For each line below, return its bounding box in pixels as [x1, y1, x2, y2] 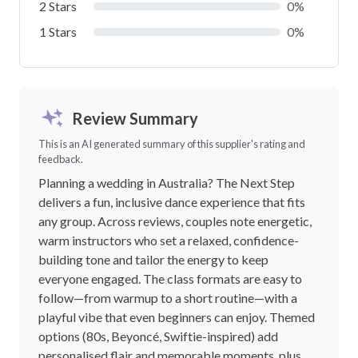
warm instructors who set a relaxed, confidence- [38, 233, 299, 249]
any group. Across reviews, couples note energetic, [38, 213, 312, 229]
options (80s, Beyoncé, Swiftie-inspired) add [38, 328, 278, 344]
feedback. [38, 153, 83, 166]
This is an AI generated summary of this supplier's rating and [38, 137, 305, 151]
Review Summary [72, 109, 198, 129]
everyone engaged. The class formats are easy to [38, 271, 302, 287]
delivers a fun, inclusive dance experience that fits [38, 194, 305, 210]
